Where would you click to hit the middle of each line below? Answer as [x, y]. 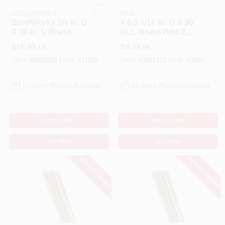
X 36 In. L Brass [41, 32]
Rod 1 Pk [29, 41]
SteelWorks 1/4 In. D [49, 22]
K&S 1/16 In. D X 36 [157, 22]
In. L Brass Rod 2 [153, 32]
